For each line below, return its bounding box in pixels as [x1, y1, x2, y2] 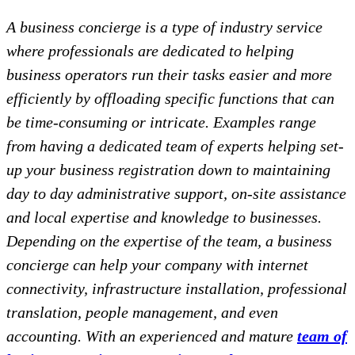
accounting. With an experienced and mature [6, 327, 297, 345]
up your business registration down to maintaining [6, 161, 330, 179]
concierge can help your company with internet [6, 256, 308, 274]
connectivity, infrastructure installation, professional [6, 280, 347, 298]
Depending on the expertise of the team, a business [6, 232, 332, 250]
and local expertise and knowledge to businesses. [6, 208, 322, 227]
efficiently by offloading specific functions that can [6, 90, 334, 108]
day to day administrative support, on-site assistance [6, 185, 346, 203]
